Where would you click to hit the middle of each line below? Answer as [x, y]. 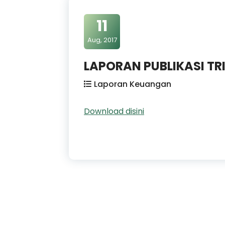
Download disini [114, 111]
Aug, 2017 [102, 40]
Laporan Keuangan [133, 84]
